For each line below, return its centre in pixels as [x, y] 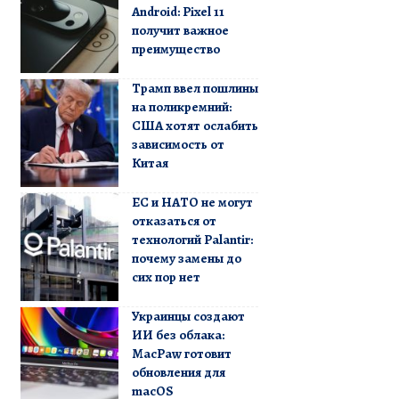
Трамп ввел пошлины [195, 88]
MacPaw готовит [181, 353]
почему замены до [186, 258]
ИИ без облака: [178, 334]
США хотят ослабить [195, 125]
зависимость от [178, 144]
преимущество [175, 49]
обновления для [178, 372]
